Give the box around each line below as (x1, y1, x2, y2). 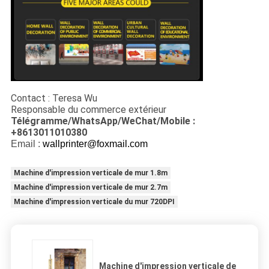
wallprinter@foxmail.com (42, 139, 148, 150)
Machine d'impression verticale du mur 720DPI (13, 198, 175, 207)
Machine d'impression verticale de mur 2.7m (13, 183, 168, 192)
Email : (10, 139, 43, 150)
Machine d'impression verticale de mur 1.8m (13, 169, 168, 178)
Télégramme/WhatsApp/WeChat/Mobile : (10, 115, 195, 127)
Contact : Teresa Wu (10, 92, 97, 104)
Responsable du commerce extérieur (10, 104, 166, 116)
